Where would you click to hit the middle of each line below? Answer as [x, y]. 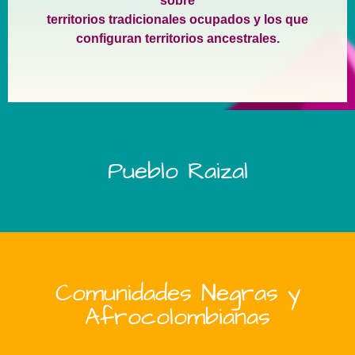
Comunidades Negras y [177, 293]
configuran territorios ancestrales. [177, 39]
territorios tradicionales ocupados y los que [177, 20]
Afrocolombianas [177, 317]
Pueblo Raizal [177, 171]
